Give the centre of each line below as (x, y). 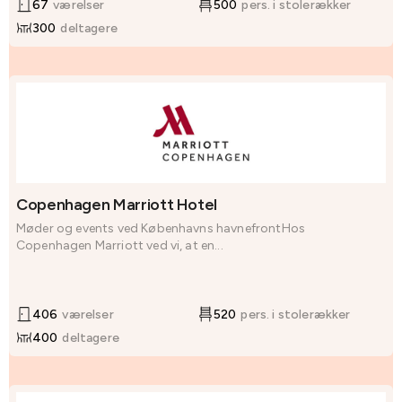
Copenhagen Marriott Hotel (117, 205)
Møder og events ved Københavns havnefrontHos (161, 229)
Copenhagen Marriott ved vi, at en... (120, 246)
